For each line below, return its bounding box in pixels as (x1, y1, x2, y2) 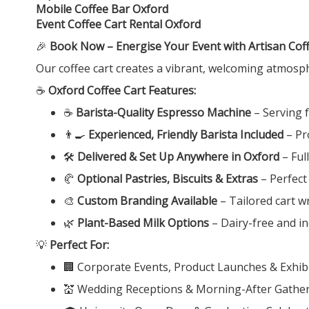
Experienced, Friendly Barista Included (88, 126, 283, 142)
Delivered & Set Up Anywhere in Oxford (77, 148, 279, 164)
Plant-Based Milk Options (77, 215, 209, 230)
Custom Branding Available (77, 192, 217, 208)
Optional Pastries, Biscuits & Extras (77, 170, 258, 186)
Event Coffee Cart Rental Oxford (36, 16, 201, 32)
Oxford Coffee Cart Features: (48, 82, 196, 98)
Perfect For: (50, 237, 109, 252)
